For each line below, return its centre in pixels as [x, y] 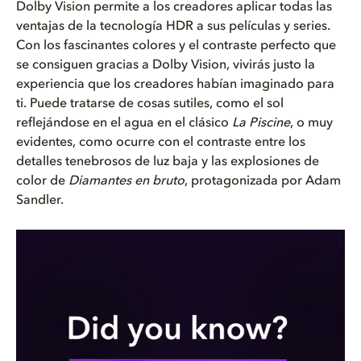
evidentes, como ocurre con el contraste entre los [161, 143]
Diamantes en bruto [127, 181]
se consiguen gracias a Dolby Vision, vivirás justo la [166, 65]
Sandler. [40, 201]
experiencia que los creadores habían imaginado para [175, 85]
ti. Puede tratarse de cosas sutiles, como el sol [150, 104]
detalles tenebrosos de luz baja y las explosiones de [168, 162]
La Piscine [261, 123]
